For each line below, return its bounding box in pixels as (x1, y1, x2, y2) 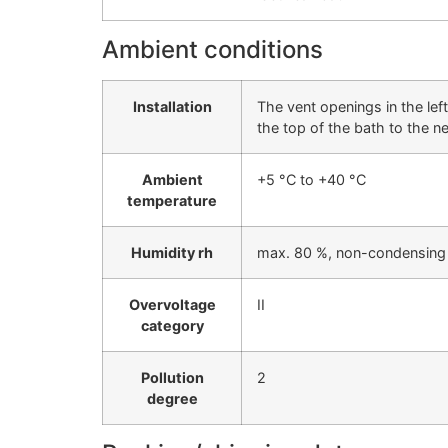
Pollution (140, 369, 204, 387)
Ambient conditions (102, 35, 323, 65)
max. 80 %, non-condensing (257, 244, 446, 262)
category (140, 317, 204, 335)
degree (146, 390, 198, 408)
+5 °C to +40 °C (257, 171, 366, 189)
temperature (127, 192, 217, 210)
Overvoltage (128, 296, 216, 314)
